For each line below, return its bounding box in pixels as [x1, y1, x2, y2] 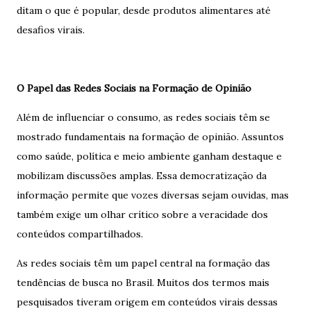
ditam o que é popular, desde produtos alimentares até [17, 4, 271, 17]
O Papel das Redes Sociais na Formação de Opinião [17, 82, 251, 94]
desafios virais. [17, 24, 85, 36]
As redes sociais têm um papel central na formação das [17, 257, 270, 269]
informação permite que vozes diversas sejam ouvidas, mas [17, 189, 289, 201]
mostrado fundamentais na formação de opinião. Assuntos [17, 131, 284, 143]
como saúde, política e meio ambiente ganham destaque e [17, 150, 282, 162]
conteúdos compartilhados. [17, 228, 143, 240]
